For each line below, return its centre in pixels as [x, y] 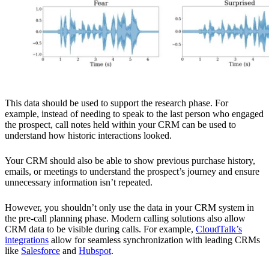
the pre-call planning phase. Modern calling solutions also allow [125, 218]
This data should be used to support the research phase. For [116, 103]
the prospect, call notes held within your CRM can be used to [120, 124]
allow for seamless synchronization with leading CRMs [154, 240]
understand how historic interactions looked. [88, 135]
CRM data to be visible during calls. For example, [100, 229]
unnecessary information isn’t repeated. [79, 182]
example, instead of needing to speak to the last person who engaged [134, 113]
